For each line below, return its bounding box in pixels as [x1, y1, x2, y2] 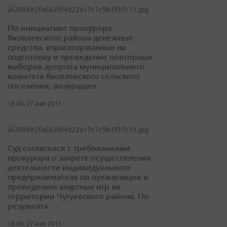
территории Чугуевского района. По [8, 191, 149, 202]
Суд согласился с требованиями [8, 142, 130, 154]
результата [8, 200, 48, 211]
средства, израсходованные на [8, 42, 126, 53]
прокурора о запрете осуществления [8, 152, 151, 163]
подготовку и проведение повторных [8, 51, 152, 62]
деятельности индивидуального [8, 162, 130, 173]
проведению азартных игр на [8, 181, 120, 192]
